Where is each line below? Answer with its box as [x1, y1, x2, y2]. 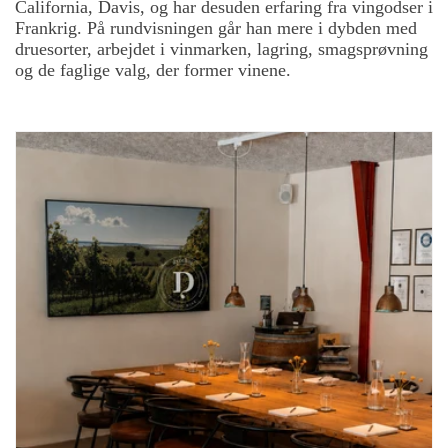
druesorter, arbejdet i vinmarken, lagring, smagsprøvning [15, 39, 428, 59]
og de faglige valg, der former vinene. [15, 60, 291, 80]
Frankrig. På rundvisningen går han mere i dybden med [15, 18, 417, 38]
